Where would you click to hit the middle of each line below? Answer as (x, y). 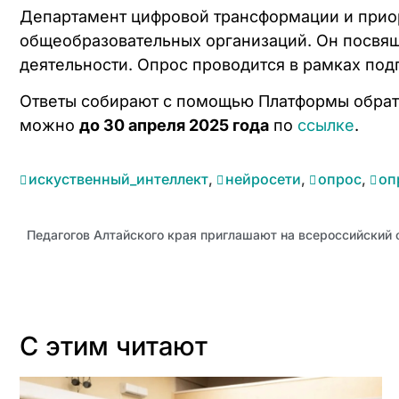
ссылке (326, 126)
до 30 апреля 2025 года (174, 126)
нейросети (263, 179)
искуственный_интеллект (118, 179)
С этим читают (114, 346)
